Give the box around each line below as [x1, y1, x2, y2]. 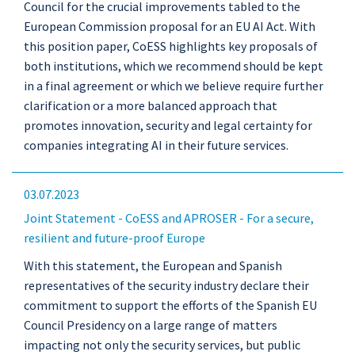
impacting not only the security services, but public [24, 337, 300, 353]
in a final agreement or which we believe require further [24, 78, 323, 94]
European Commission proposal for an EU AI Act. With [24, 18, 315, 34]
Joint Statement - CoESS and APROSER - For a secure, [24, 210, 314, 226]
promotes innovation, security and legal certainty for [24, 117, 312, 133]
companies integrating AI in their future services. [24, 137, 291, 153]
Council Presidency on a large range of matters [24, 317, 277, 333]
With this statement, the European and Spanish [24, 258, 282, 273]
